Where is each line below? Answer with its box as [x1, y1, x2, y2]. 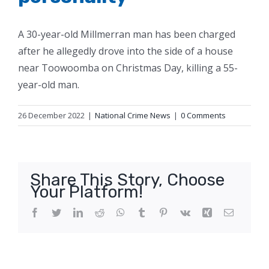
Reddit [104, 207, 129, 217]
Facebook [39, 207, 76, 217]
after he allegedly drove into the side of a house [18, 44, 233, 58]
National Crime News [95, 109, 171, 121]
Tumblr [146, 207, 174, 217]
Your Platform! [30, 181, 143, 202]
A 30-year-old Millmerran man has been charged [18, 27, 235, 41]
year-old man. [18, 77, 82, 91]
